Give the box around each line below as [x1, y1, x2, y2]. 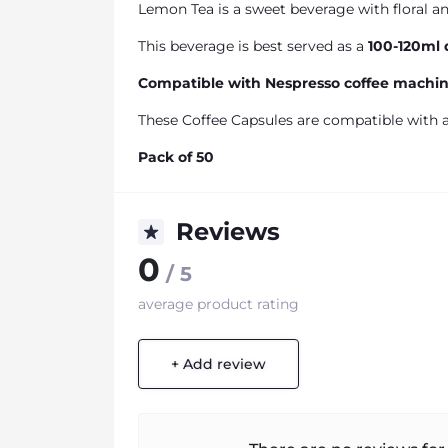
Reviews [176, 217, 280, 246]
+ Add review [171, 354, 266, 373]
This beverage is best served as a [138, 37, 368, 55]
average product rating [138, 295, 299, 313]
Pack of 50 [138, 148, 214, 166]
